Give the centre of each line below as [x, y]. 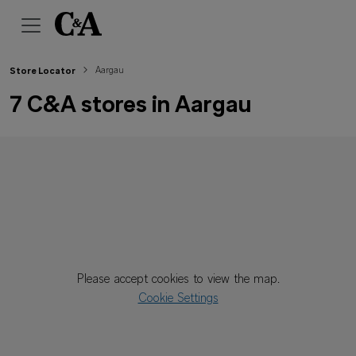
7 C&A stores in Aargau [130, 106]
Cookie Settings [178, 299]
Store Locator [43, 72]
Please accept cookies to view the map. [178, 280]
